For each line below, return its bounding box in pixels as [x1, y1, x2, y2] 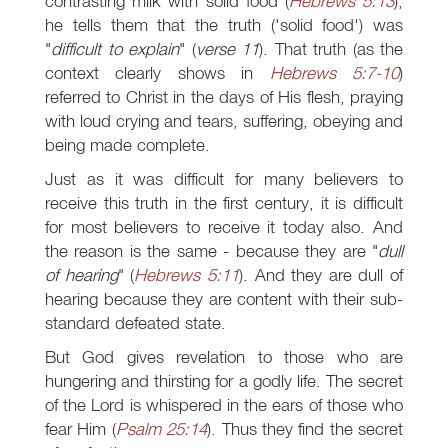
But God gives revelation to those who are [45, 346, 403, 368]
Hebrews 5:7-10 [269, 62, 400, 84]
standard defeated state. [45, 312, 226, 334]
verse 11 [195, 38, 259, 60]
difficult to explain [51, 38, 179, 60]
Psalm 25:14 [115, 418, 208, 440]
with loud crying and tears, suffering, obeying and [45, 110, 403, 132]
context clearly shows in [45, 62, 270, 84]
